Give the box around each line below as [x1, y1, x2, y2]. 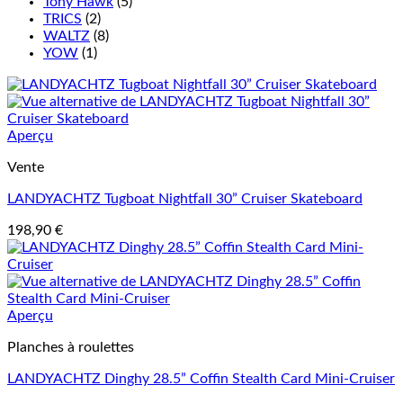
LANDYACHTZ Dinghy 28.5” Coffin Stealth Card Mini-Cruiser [7, 371, 395, 386]
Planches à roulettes [7, 339, 134, 354]
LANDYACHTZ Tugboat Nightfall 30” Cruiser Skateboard [7, 191, 363, 206]
